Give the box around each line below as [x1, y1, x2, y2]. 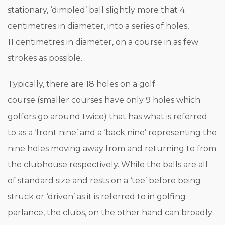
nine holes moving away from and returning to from [8, 144, 216, 154]
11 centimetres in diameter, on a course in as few [8, 37, 198, 47]
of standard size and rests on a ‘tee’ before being [8, 176, 201, 186]
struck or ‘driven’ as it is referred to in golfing [8, 192, 186, 202]
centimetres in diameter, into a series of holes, [8, 21, 189, 31]
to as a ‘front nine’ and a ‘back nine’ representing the [8, 128, 217, 138]
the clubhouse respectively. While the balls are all [8, 160, 208, 170]
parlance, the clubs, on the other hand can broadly [8, 208, 212, 218]
